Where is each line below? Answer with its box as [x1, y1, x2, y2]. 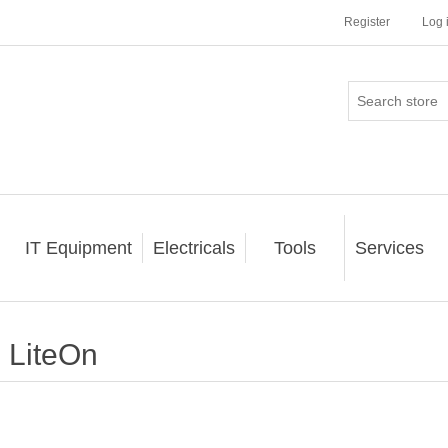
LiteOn [8, 338, 98, 371]
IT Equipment [24, 238, 132, 258]
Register [344, 15, 390, 29]
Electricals [152, 238, 235, 258]
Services [354, 238, 424, 258]
